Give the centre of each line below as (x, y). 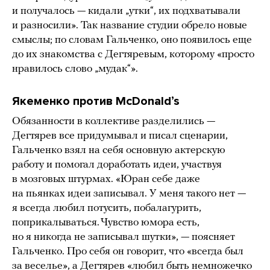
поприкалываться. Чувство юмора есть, (106, 223)
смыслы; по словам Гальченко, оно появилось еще (132, 40)
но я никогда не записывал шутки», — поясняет (124, 237)
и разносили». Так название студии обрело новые (130, 26)
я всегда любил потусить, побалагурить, (107, 209)
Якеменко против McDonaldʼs (96, 102)
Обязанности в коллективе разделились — (114, 122)
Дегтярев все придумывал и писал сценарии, (120, 136)
